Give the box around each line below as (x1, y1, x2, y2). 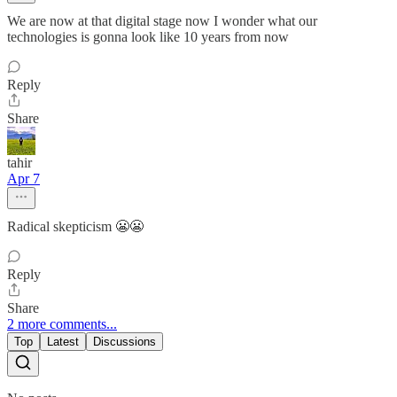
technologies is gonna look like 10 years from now (7, 28, 289, 44)
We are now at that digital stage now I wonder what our (7, 12, 317, 28)
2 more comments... (7, 315, 117, 331)
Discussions (93, 334, 156, 348)
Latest (47, 334, 79, 348)
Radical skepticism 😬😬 (7, 218, 144, 234)
